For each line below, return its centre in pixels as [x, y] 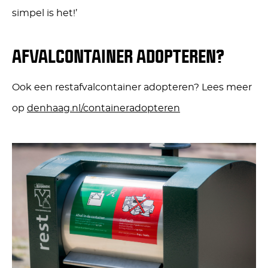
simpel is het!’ [45, 13]
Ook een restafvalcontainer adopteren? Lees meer [132, 88]
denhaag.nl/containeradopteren [103, 109]
